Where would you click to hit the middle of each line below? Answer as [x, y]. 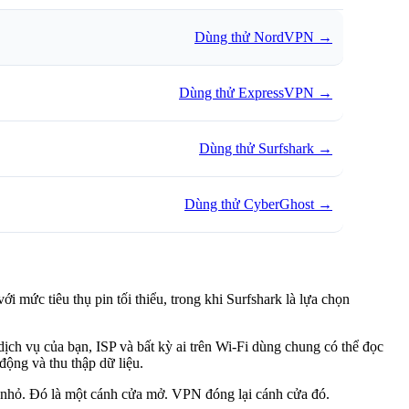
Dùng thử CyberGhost [249, 204]
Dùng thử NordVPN [254, 37]
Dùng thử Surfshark [257, 148]
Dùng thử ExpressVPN [246, 92]
